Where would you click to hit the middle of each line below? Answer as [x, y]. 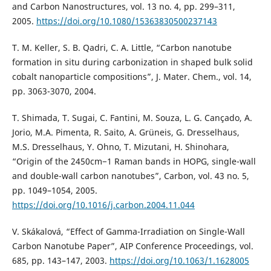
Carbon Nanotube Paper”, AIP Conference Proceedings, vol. [132, 246]
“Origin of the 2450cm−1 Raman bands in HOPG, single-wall [134, 162]
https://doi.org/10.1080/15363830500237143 [126, 21]
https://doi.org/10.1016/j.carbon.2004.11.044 [103, 205]
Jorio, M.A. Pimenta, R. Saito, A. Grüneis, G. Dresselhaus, [126, 132]
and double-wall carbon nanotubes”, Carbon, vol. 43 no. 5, [130, 176]
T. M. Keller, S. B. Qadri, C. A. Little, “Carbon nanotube [122, 48]
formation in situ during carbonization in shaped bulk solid [132, 62]
